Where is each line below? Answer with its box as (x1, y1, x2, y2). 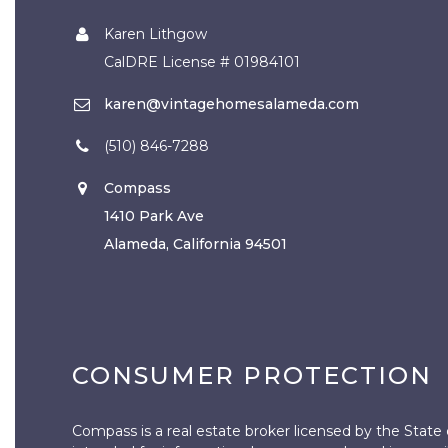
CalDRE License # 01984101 (103, 52, 300, 71)
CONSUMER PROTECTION (72, 360, 432, 390)
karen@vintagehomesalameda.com (103, 94, 359, 113)
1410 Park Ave (103, 206, 204, 225)
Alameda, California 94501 (103, 234, 287, 253)
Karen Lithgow (103, 24, 207, 43)
